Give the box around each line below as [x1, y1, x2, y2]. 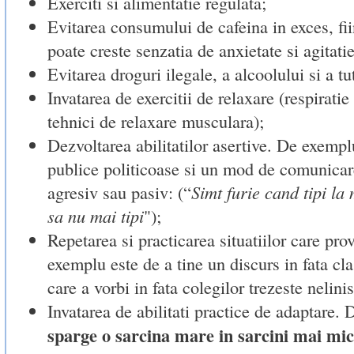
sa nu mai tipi [47, 203, 144, 228]
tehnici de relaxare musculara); [47, 108, 264, 133]
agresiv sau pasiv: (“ [47, 179, 191, 204]
